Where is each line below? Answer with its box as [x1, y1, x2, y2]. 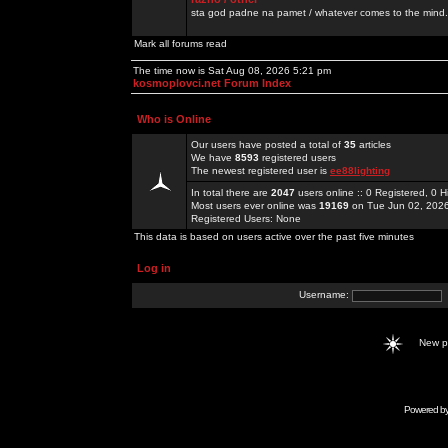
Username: [299, 289, 352, 301]
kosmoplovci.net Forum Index [133, 77, 291, 89]
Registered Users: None [191, 213, 301, 224]
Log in [137, 262, 171, 274]
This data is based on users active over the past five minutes [134, 231, 414, 242]
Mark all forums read [134, 38, 227, 49]
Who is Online [137, 113, 211, 125]
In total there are [191, 187, 271, 198]
